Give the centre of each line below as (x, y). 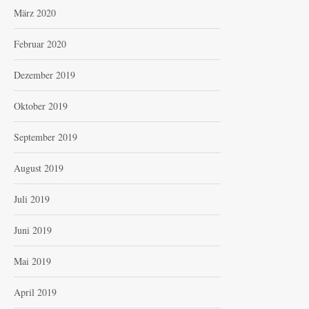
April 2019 (35, 292)
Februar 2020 (40, 44)
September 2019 (46, 137)
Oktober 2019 (41, 106)
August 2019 (39, 168)
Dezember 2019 (44, 75)
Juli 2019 (32, 199)
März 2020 (35, 13)
